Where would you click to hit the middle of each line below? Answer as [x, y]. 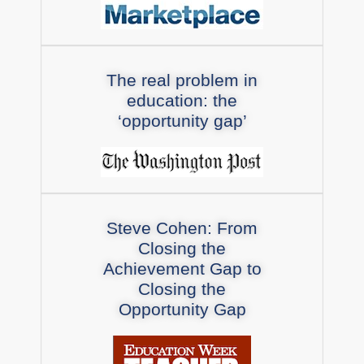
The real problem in [182, 80]
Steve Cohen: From [182, 227]
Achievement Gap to [182, 268]
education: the [182, 100]
